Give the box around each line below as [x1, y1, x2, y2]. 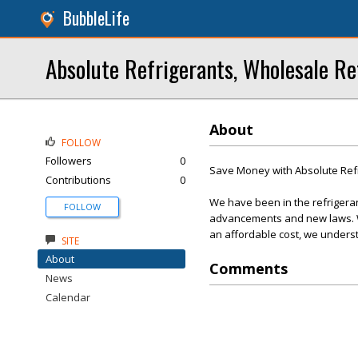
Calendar [46, 290, 90, 304]
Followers [46, 153, 92, 168]
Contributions [46, 173, 111, 187]
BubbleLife [63, 6, 129, 30]
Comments [209, 259, 288, 278]
